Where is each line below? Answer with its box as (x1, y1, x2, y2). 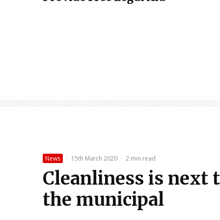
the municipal (43, 189, 164, 211)
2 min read (126, 154, 156, 163)
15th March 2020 (71, 154, 117, 163)
